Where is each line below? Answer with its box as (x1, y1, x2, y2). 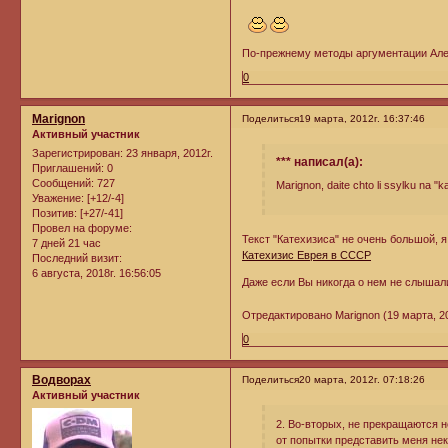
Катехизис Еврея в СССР (242, 248, 372, 261)
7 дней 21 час (32, 237, 101, 250)
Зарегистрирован (32, 147, 120, 160)
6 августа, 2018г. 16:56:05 (32, 267, 161, 280)
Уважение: (32, 192, 84, 205)
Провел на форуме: (32, 222, 132, 235)
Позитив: (32, 207, 77, 220)
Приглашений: (32, 162, 104, 175)
